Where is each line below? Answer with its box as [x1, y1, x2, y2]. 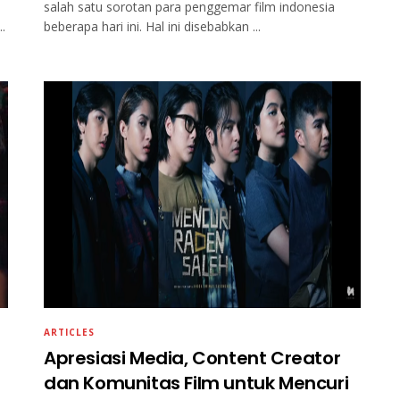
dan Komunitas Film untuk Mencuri [44, 371, 349, 396]
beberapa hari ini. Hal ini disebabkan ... [44, 18, 261, 36]
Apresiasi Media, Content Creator [44, 346, 341, 371]
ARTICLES [44, 326, 95, 339]
